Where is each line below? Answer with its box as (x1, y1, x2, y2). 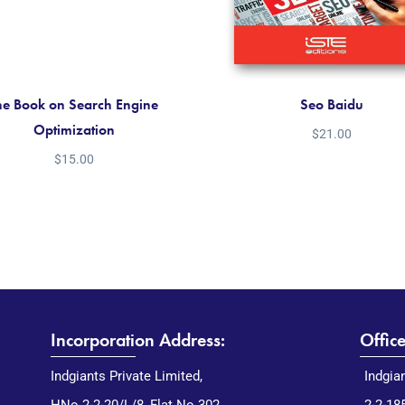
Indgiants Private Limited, (50, 368, 202, 385)
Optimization (33, 120, 115, 140)
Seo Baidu (299, 95, 363, 115)
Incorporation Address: (50, 328, 225, 353)
